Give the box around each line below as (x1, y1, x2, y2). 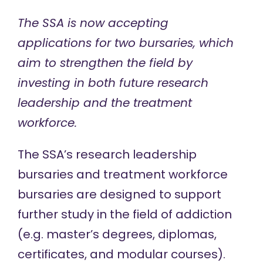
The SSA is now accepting (17, 15, 168, 31)
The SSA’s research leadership (17, 146, 197, 163)
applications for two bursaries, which (17, 35, 234, 51)
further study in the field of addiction (17, 206, 232, 222)
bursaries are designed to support (17, 186, 221, 203)
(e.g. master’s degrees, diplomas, (17, 226, 217, 242)
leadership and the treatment (17, 95, 192, 111)
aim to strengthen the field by (17, 55, 193, 71)
